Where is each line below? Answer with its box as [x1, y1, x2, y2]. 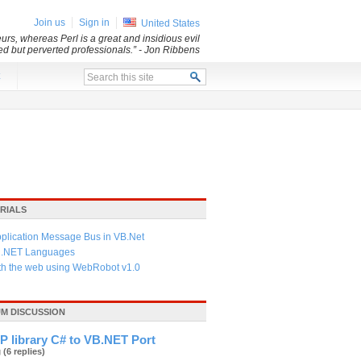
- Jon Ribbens [139, 44, 200, 56]
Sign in [79, 17, 110, 28]
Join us [34, 17, 65, 28]
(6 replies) [3, 346, 45, 356]
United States [141, 18, 200, 29]
